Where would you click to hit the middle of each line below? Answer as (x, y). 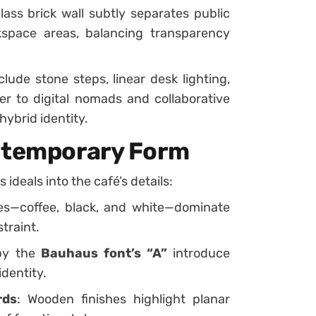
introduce (199, 253)
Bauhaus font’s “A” (104, 253)
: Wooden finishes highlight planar (123, 299)
